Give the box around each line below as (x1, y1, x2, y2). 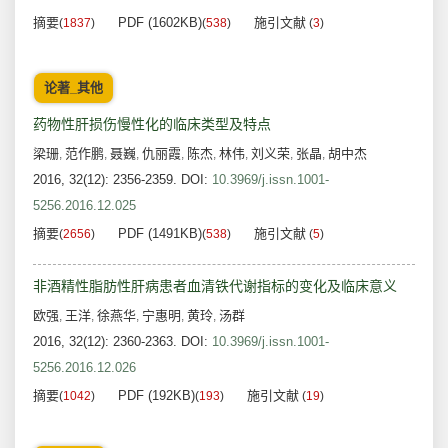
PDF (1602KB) (118, 15, 202, 31)
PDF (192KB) (118, 388, 195, 404)
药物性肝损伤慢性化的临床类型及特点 (33, 116, 271, 133)
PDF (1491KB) (118, 226, 202, 242)
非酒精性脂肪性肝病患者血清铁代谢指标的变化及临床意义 (33, 278, 397, 295)
